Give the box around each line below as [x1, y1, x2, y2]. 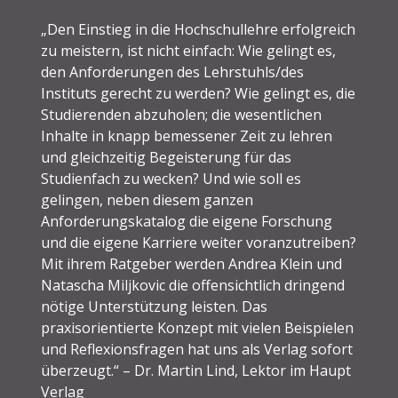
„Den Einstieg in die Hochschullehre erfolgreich [41, 20, 356, 40]
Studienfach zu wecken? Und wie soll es [41, 169, 302, 189]
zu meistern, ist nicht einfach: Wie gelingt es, [41, 41, 337, 61]
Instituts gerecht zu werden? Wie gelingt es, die [41, 84, 356, 104]
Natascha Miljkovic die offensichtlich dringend [41, 275, 346, 296]
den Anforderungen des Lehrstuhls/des [41, 62, 305, 83]
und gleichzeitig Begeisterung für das [41, 147, 292, 168]
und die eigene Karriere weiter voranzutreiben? [41, 233, 357, 253]
